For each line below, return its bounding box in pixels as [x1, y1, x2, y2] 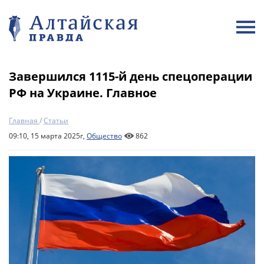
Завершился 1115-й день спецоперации [9, 68, 252, 84]
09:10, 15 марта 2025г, [9, 131, 87, 141]
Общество [87, 131, 122, 141]
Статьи [44, 115, 68, 126]
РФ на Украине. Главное [9, 85, 157, 101]
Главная [9, 115, 38, 126]
